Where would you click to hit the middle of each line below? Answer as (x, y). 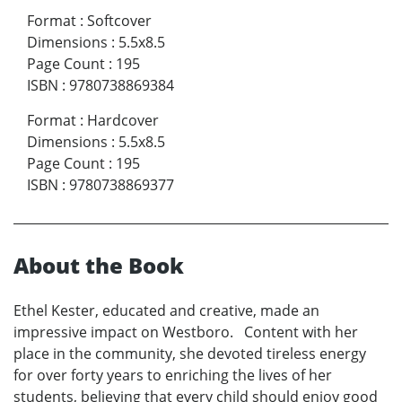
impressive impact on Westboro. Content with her (186, 332)
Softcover (119, 20)
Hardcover (123, 120)
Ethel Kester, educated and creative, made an (166, 310)
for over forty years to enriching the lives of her (173, 375)
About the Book (99, 265)
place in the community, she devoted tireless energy (190, 353)
